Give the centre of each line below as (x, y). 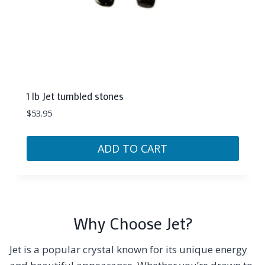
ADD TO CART (132, 149)
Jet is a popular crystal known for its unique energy (128, 250)
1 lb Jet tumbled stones (75, 96)
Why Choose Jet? (132, 223)
